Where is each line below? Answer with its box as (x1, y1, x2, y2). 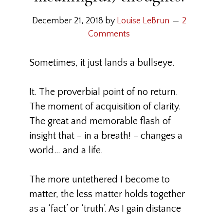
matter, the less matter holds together (29, 189, 185, 200)
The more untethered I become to (29, 174, 170, 185)
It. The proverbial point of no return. (29, 87, 178, 97)
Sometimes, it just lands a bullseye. (29, 57, 175, 68)
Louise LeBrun (116, 16, 169, 26)
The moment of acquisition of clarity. (29, 101, 181, 112)
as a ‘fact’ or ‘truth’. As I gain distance (29, 203, 181, 214)
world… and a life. (29, 145, 103, 156)
